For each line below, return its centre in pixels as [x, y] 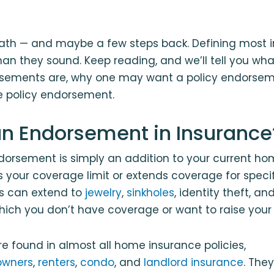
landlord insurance [194, 262]
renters [57, 262]
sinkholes [150, 192]
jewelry [103, 192]
